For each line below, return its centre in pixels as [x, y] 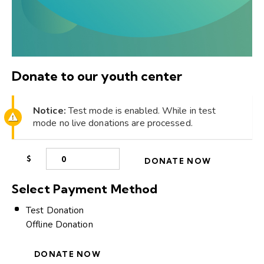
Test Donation [55, 211]
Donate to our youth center [97, 76]
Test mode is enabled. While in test [141, 111]
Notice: [49, 111]
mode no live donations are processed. [113, 123]
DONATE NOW [178, 161]
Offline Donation [60, 225]
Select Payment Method [85, 189]
